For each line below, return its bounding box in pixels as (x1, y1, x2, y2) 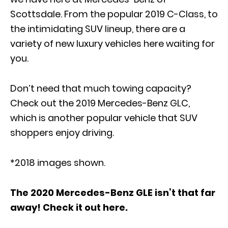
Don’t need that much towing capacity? (10, 82, 191, 95)
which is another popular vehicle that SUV (10, 111, 197, 125)
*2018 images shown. (10, 156, 105, 169)
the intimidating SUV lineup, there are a (10, 22, 185, 36)
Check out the (10, 97, 76, 110)
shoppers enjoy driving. (10, 126, 114, 139)
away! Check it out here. (10, 201, 128, 214)
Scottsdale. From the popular (10, 8, 145, 21)
